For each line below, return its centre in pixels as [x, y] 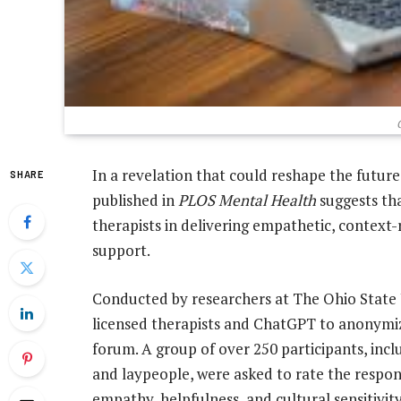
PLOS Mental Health [247, 200]
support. [121, 251]
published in [135, 200]
